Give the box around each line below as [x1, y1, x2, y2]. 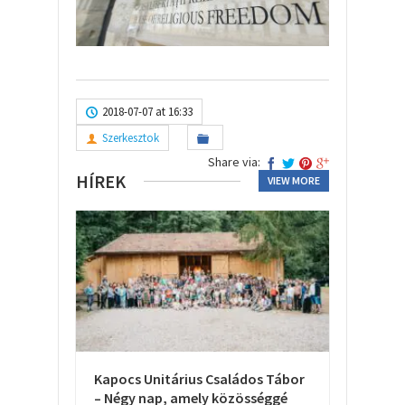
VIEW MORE [268, 173, 320, 187]
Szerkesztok [102, 129, 159, 146]
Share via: [208, 153, 260, 170]
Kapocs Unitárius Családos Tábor [94, 369, 305, 388]
